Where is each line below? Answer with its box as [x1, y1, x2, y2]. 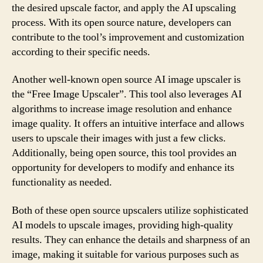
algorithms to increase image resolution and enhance [12, 102, 232, 116]
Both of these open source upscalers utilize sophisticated [12, 203, 248, 217]
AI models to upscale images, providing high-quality [12, 218, 233, 232]
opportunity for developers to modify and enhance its [12, 161, 234, 174]
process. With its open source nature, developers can [12, 15, 231, 29]
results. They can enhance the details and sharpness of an [12, 232, 250, 247]
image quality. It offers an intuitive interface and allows [12, 117, 244, 130]
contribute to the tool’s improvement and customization [12, 30, 244, 44]
